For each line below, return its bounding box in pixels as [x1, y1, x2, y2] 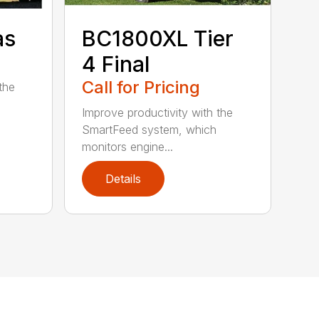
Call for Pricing [82, 77, 201, 98]
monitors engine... [82, 140, 174, 155]
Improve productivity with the [82, 105, 234, 120]
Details [105, 172, 142, 187]
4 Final [82, 51, 150, 78]
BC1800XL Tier [82, 26, 234, 52]
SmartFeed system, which [82, 122, 217, 137]
